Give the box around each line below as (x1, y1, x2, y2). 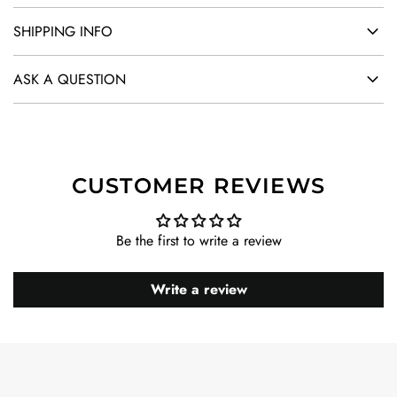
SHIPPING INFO (13, 21, 113, 42)
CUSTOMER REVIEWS (71, 173, 326, 198)
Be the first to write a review (115, 230, 282, 251)
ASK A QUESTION (13, 69, 126, 90)
